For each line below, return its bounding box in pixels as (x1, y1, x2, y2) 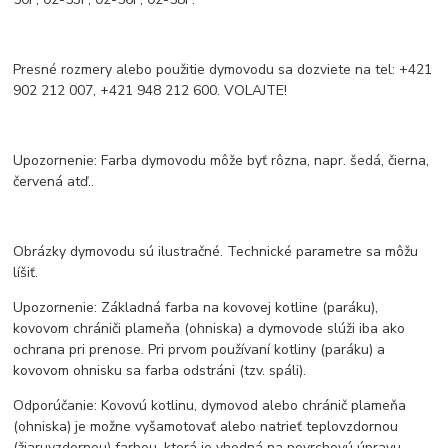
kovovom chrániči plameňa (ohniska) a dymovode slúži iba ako (13, 318, 406, 338)
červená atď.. (13, 171, 95, 191)
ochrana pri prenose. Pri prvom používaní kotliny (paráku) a (13, 339, 386, 359)
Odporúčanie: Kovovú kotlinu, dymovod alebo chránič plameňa (13, 395, 407, 415)
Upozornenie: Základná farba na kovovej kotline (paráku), (13, 297, 379, 317)
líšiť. (13, 262, 39, 282)
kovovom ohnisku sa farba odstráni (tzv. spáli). (13, 360, 307, 380)
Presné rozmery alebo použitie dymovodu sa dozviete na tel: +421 (13, 59, 433, 79)
